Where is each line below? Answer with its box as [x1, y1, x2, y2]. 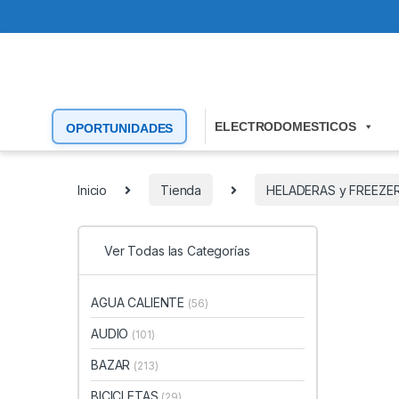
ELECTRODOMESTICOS [215, 119, 356, 134]
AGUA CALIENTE [91, 294, 189, 310]
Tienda [160, 182, 202, 198]
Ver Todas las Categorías [104, 243, 250, 259]
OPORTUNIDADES [66, 121, 174, 136]
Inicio [77, 182, 108, 198]
